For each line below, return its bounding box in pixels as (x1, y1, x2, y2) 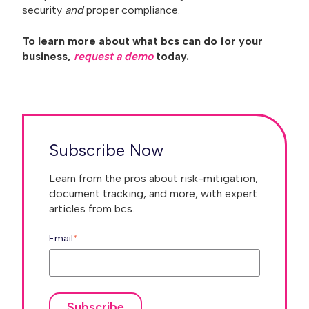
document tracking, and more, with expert (49, 186, 257, 200)
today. (153, 49, 189, 63)
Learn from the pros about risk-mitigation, (49, 171, 258, 185)
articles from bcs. (49, 201, 134, 215)
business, (22, 49, 74, 63)
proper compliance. (83, 3, 180, 17)
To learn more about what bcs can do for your (22, 34, 263, 48)
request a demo (74, 49, 153, 63)
